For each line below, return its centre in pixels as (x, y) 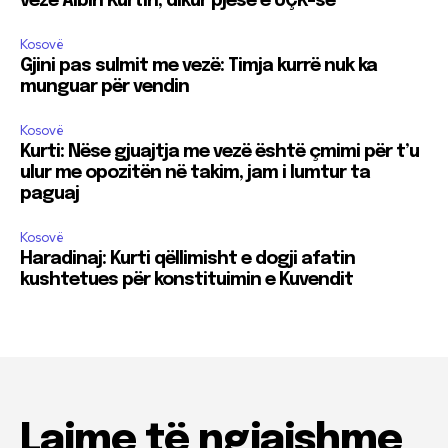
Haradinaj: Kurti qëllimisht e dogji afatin (187, 258)
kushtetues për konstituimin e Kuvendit (186, 279)
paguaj (49, 193)
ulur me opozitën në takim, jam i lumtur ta (195, 172)
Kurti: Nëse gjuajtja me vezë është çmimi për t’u (219, 151)
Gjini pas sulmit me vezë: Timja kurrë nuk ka (198, 65)
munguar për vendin (104, 86)
